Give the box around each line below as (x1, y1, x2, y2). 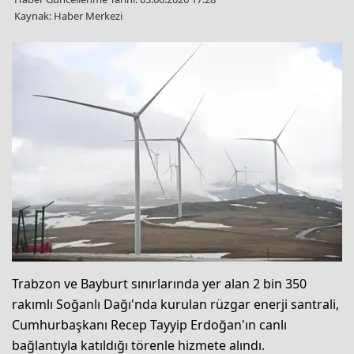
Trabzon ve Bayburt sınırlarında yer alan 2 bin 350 (12, 275, 307, 293)
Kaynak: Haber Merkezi (14, 8, 122, 23)
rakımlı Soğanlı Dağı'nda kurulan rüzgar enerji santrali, (12, 296, 339, 314)
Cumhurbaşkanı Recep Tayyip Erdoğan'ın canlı (12, 316, 287, 334)
